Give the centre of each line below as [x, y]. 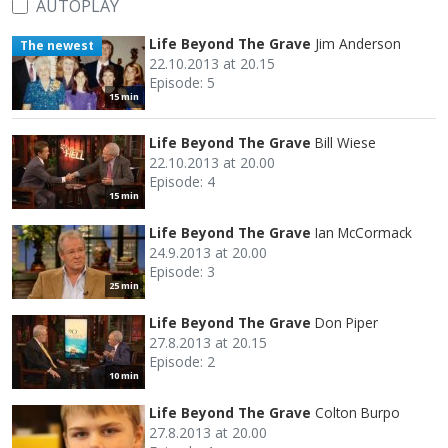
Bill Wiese [345, 142]
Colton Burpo [357, 412]
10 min [124, 375]
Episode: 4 [182, 181]
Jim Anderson [358, 43]
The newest [56, 45]
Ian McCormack [363, 232]
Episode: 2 [182, 361]
